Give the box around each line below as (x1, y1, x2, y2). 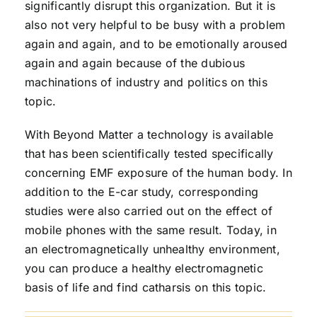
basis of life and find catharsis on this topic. (24, 279, 267, 294)
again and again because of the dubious (24, 55, 246, 70)
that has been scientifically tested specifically (24, 146, 274, 161)
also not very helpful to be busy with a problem (24, 17, 286, 32)
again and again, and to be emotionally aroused (24, 36, 288, 51)
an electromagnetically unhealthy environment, (24, 241, 280, 256)
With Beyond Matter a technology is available (24, 127, 274, 142)
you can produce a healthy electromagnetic (24, 260, 263, 275)
